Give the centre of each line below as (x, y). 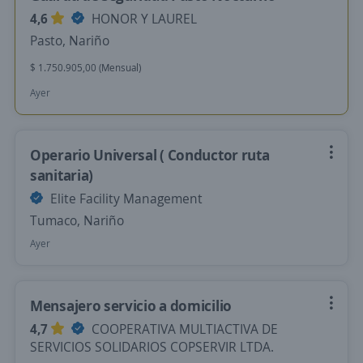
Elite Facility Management (125, 199)
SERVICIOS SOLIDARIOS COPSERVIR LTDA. (152, 347)
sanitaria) (62, 175)
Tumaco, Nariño (77, 220)
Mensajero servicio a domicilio (131, 305)
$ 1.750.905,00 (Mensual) (85, 68)
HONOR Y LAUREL (143, 19)
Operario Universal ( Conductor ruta (150, 155)
